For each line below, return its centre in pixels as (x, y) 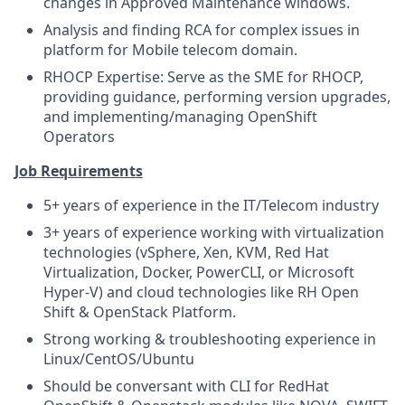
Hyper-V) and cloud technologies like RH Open (201, 292)
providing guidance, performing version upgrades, (217, 97)
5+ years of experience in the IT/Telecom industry (211, 205)
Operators (79, 137)
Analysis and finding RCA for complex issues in (202, 30)
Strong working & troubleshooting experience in (210, 339)
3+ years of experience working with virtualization (214, 232)
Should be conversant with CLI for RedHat (186, 386)
